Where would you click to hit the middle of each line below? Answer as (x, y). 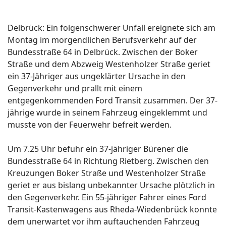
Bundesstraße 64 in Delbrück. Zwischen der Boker (103, 52)
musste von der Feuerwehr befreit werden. (90, 125)
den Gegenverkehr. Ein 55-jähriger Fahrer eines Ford (107, 197)
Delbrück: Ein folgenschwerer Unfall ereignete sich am (111, 28)
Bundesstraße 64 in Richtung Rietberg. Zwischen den (108, 161)
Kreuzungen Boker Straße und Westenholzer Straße (107, 173)
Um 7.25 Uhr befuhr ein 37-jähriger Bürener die (98, 149)
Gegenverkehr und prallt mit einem (75, 89)
